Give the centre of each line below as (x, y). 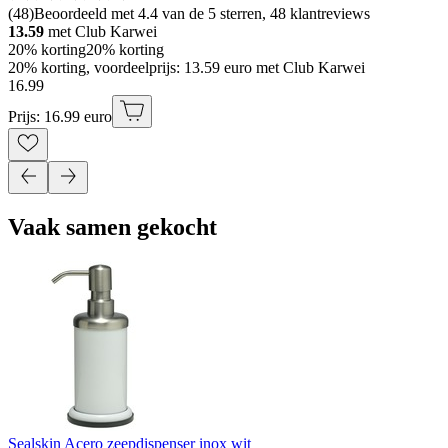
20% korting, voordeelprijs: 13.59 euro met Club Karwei (186, 68)
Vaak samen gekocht (112, 227)
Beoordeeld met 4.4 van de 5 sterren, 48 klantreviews (202, 14)
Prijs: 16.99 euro (60, 117)
